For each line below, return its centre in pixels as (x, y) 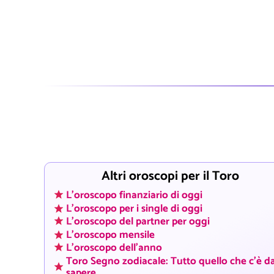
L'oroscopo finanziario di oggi (134, 196)
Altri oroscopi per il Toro (170, 176)
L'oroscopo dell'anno (114, 248)
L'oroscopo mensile (110, 235)
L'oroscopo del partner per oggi (138, 222)
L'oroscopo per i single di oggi (134, 209)
